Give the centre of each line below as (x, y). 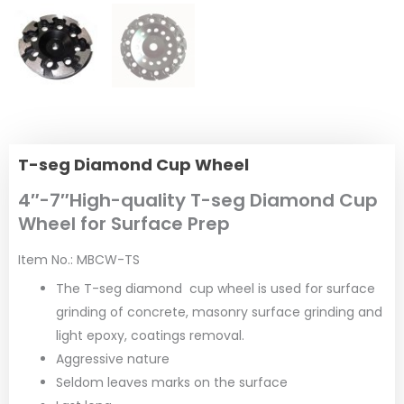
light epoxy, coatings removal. (150, 335)
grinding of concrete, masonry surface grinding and (219, 312)
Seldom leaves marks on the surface (172, 382)
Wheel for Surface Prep (124, 223)
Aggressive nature (113, 358)
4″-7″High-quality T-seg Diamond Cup (198, 200)
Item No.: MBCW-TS (79, 259)
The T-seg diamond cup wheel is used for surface (216, 288)
